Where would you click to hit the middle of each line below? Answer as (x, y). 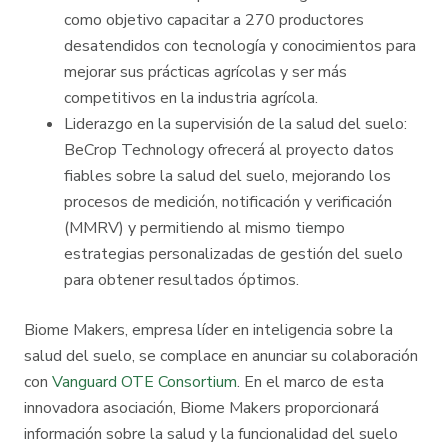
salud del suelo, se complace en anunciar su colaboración (221, 356)
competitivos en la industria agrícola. (191, 98)
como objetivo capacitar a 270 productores (214, 20)
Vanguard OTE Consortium (144, 382)
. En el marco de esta (310, 382)
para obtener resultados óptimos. (181, 280)
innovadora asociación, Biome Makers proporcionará (201, 408)
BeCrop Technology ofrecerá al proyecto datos (229, 150)
